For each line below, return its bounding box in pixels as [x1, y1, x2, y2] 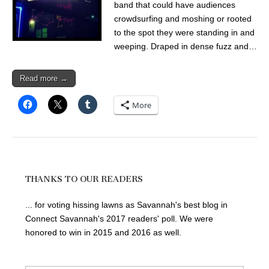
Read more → [20, 73, 68, 83]
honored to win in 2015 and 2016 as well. [25, 228, 181, 237]
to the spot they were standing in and [114, 27, 255, 37]
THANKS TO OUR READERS [25, 174, 143, 184]
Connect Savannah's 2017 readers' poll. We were [25, 214, 213, 223]
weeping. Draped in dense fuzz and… [114, 41, 257, 51]
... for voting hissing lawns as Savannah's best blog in [25, 200, 228, 210]
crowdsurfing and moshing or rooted [114, 13, 252, 23]
